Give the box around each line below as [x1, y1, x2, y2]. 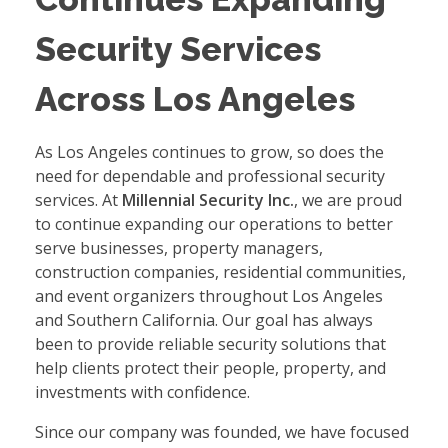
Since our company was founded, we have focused [35, 421, 409, 444]
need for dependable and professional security [35, 165, 385, 188]
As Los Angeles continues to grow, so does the [35, 141, 384, 164]
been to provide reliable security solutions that [35, 333, 386, 356]
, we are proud [294, 189, 402, 212]
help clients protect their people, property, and [35, 357, 386, 380]
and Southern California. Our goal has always [35, 309, 373, 332]
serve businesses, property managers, [35, 237, 323, 260]
